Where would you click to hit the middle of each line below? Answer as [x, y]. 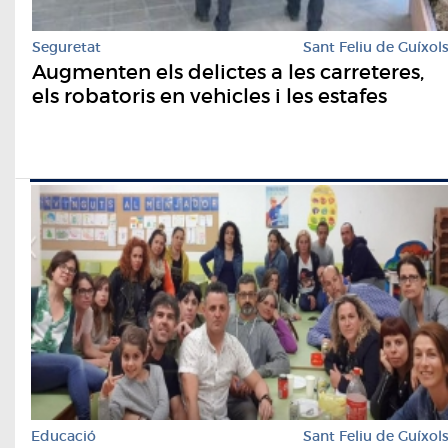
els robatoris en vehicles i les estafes [209, 96]
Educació [63, 436]
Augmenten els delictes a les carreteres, [228, 72]
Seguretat [66, 47]
